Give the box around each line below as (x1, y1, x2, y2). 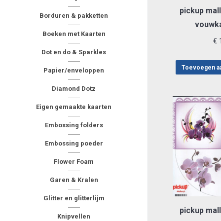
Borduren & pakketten (39, 12, 108, 19)
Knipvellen (57, 213, 90, 220)
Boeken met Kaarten (42, 30, 106, 37)
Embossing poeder (44, 140, 103, 147)
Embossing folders (44, 121, 103, 129)
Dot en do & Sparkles (41, 48, 106, 56)
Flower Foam (54, 158, 94, 165)
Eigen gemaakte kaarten (36, 103, 111, 110)
